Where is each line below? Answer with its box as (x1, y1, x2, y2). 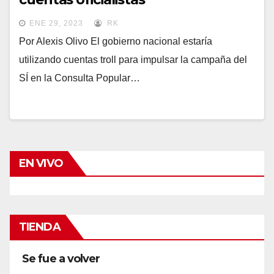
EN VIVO (19, 156, 63, 170)
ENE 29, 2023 (29, 18, 83, 28)
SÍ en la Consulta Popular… (19, 72, 140, 83)
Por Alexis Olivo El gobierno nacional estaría (19, 35, 212, 46)
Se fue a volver (22, 251, 100, 265)
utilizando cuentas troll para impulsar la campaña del (19, 54, 247, 65)
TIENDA (19, 220, 61, 234)
